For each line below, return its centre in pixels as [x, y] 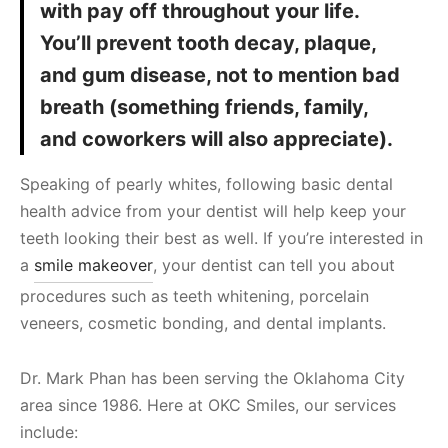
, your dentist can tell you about [274, 265]
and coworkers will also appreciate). [216, 139]
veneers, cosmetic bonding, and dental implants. [203, 323]
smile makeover [93, 265]
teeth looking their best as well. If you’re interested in [221, 238]
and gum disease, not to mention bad [220, 75]
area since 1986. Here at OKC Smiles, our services [208, 405]
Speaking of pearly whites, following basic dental [206, 184]
